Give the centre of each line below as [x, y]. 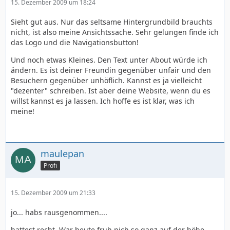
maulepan [62, 154]
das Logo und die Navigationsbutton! [75, 43]
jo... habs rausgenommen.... [59, 213]
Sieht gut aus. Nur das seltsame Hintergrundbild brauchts [112, 22]
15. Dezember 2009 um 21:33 [53, 193]
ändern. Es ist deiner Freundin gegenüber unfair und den [111, 70]
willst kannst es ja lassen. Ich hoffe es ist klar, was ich [103, 101]
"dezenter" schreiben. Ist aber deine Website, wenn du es [111, 91]
